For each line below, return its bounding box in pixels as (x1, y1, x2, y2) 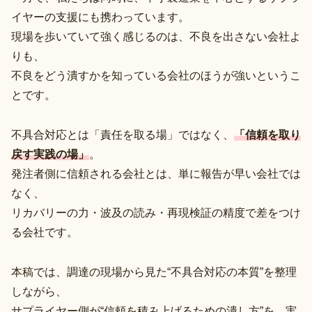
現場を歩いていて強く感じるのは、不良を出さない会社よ (11, 31, 301, 43)
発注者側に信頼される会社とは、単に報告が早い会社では (11, 167, 301, 180)
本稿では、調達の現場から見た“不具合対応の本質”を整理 (11, 265, 297, 278)
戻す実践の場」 (11, 148, 89, 160)
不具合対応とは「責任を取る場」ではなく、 (11, 128, 234, 141)
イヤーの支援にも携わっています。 (11, 11, 189, 24)
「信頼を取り (234, 128, 301, 141)
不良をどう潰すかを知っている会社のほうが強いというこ (11, 70, 301, 82)
